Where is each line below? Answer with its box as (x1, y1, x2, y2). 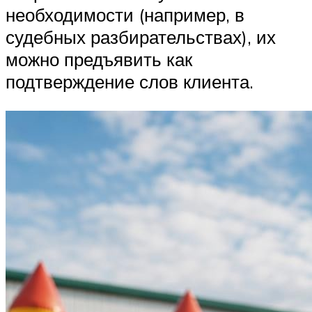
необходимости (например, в (6, 3, 244, 26)
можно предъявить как (6, 48, 192, 71)
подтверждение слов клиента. (6, 70, 253, 93)
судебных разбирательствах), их (6, 26, 276, 49)
